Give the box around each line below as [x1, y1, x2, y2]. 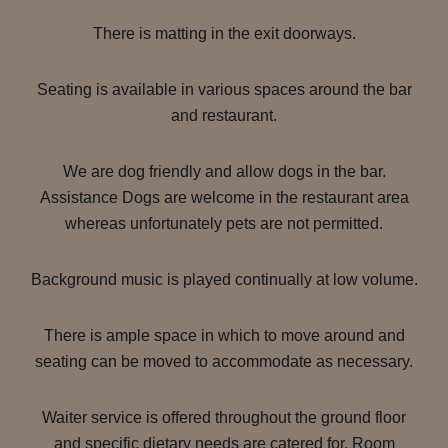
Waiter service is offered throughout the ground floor [42, 409, 406, 426]
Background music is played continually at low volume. [30, 271, 418, 288]
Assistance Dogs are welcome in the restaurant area [39, 189, 409, 206]
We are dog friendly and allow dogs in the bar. [62, 163, 386, 180]
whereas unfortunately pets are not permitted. [65, 215, 383, 232]
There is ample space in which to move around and [43, 327, 405, 344]
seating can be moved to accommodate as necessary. [35, 353, 413, 370]
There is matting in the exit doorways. [92, 25, 356, 42]
